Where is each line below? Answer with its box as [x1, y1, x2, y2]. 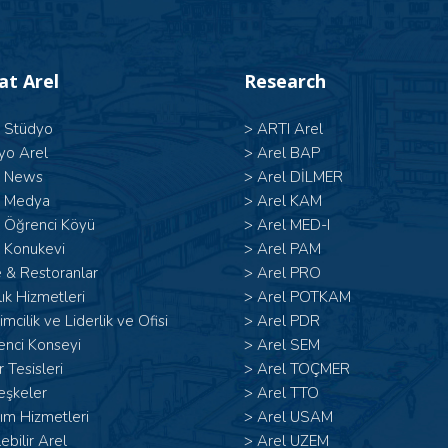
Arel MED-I [257, 215, 330, 235]
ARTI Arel [257, 119, 323, 139]
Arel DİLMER [257, 167, 343, 187]
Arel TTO [257, 383, 319, 403]
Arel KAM [257, 191, 322, 211]
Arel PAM [257, 239, 321, 259]
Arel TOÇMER [257, 359, 350, 379]
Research [244, 69, 326, 93]
